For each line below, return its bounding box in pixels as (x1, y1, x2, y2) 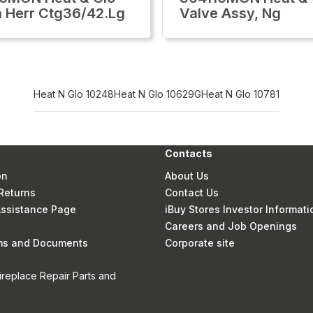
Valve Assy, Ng (180, 5, 281, 22)
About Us (165, 170, 210, 182)
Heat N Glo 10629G (114, 88, 201, 100)
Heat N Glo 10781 (201, 88, 279, 100)
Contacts (165, 147, 213, 159)
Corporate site (165, 237, 235, 249)
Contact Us (165, 187, 219, 198)
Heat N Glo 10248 (34, 88, 114, 100)
